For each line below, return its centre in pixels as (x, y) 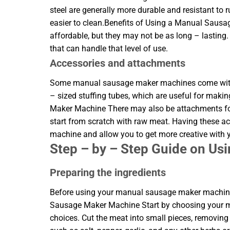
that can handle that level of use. (109, 48)
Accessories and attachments (118, 63)
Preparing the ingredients (108, 172)
